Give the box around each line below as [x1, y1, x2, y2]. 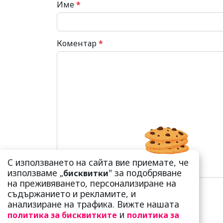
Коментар [57, 38, 99, 49]
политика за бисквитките [7, 210, 117, 221]
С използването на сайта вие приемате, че [7, 156, 189, 168]
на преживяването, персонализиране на [7, 177, 176, 189]
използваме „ [7, 167, 63, 179]
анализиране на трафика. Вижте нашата [7, 198, 179, 210]
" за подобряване [109, 167, 182, 179]
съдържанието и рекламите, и [7, 188, 136, 200]
